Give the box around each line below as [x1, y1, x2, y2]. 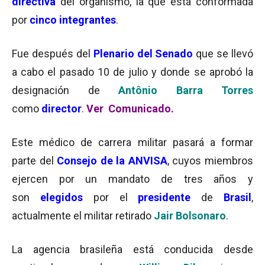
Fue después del [12, 47, 93, 60]
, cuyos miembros [167, 154, 254, 167]
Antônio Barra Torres [118, 84, 253, 96]
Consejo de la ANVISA [57, 154, 167, 167]
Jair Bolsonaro [151, 209, 226, 222]
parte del [12, 154, 57, 167]
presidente [138, 191, 191, 203]
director [39, 102, 82, 115]
